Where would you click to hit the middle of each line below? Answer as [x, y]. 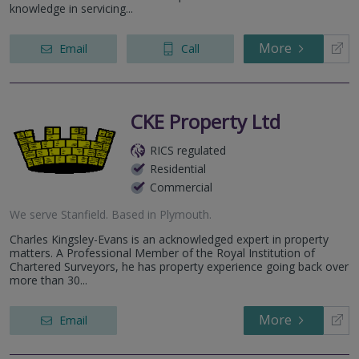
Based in [134, 215]
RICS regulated [188, 151]
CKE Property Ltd [206, 122]
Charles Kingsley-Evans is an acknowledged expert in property [169, 240]
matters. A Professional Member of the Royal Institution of [162, 253]
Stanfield [83, 215]
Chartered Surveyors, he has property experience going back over [179, 267]
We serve [35, 215]
